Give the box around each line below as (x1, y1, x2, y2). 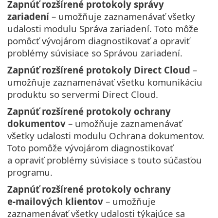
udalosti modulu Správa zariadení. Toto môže (7, 22, 199, 35)
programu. (7, 165, 53, 178)
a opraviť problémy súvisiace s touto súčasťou (7, 153, 202, 166)
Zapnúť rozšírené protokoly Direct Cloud (7, 63, 190, 76)
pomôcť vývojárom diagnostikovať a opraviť (7, 34, 190, 47)
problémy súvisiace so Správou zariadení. (7, 46, 182, 59)
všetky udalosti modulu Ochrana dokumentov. (7, 129, 204, 142)
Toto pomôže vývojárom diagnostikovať (7, 141, 173, 154)
